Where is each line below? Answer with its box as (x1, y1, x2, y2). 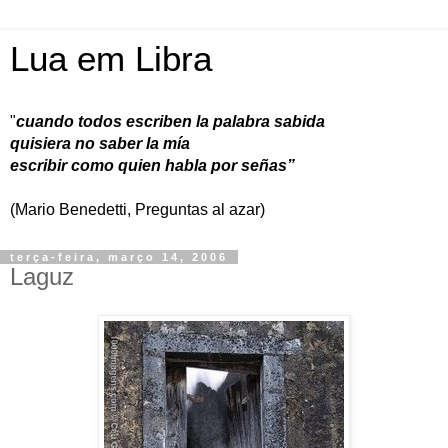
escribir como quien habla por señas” (10, 157, 295, 174)
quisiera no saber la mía (10, 135, 190, 152)
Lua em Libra (10, 40, 212, 78)
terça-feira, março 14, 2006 (10, 251, 228, 263)
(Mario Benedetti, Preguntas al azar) (10, 201, 265, 218)
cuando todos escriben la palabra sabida (16, 113, 325, 130)
